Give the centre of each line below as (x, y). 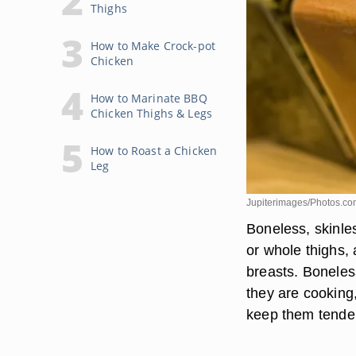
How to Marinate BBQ (149, 98)
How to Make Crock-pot (153, 46)
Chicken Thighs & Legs (151, 113)
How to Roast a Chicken (154, 151)
